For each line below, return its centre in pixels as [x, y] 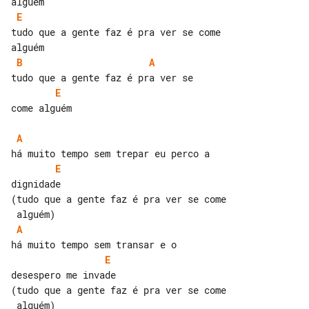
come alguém [41, 108]
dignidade [36, 184]
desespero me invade [63, 275]
